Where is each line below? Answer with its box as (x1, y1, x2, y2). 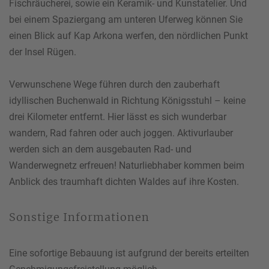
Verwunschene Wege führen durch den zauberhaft (9, 79, 220, 90)
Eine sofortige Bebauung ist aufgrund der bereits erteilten (9, 247, 249, 259)
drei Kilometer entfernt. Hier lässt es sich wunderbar (9, 111, 226, 122)
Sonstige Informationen (9, 210, 150, 224)
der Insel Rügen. (9, 46, 76, 58)
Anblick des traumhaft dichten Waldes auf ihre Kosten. (9, 176, 239, 187)
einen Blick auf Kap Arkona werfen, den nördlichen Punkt (9, 30, 248, 41)
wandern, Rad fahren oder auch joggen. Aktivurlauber (9, 127, 233, 139)
